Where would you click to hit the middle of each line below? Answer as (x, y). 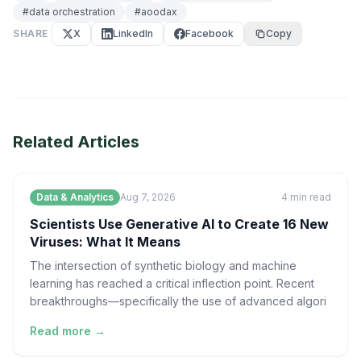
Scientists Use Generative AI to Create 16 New (179, 224)
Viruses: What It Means (105, 242)
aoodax (159, 12)
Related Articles (76, 142)
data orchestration (72, 12)
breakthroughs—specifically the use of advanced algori (178, 301)
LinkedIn (133, 33)
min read (311, 197)
